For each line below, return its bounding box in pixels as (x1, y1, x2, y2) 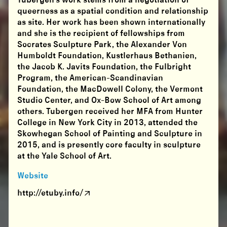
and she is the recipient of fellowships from (17, 29, 185, 39)
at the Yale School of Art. (17, 152, 112, 161)
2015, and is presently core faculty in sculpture (17, 141, 201, 150)
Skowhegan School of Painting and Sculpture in (17, 130, 203, 139)
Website (17, 172, 49, 181)
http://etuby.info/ (17, 189, 84, 198)
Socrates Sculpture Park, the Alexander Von (17, 41, 187, 50)
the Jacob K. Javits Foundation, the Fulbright (17, 63, 192, 72)
